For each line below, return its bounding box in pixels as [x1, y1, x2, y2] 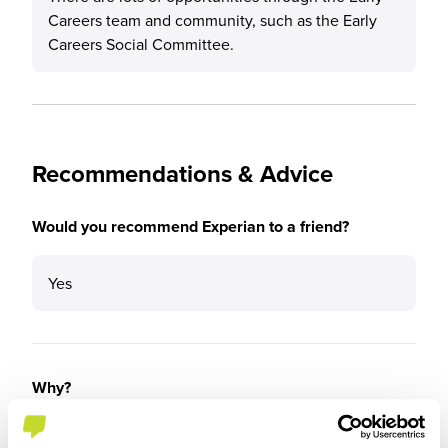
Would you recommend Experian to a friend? [32, 215, 349, 238]
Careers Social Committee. [48, 33, 234, 55]
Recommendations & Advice [32, 156, 333, 191]
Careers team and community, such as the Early [48, 9, 377, 31]
